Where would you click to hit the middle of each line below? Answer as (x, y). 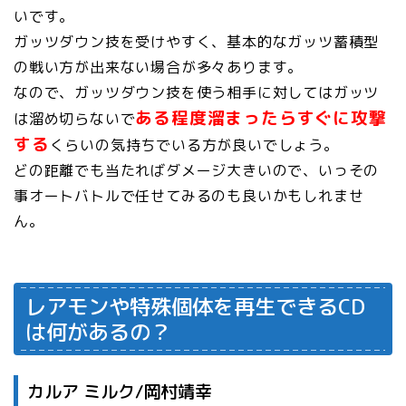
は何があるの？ (98, 331)
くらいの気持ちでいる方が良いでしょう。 (194, 145)
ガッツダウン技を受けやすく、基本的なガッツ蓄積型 (197, 41)
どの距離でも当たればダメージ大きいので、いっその (197, 170)
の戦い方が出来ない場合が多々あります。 (159, 67)
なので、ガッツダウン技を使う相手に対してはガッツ (197, 92)
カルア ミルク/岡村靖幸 (120, 391)
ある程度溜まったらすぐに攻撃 (261, 117)
